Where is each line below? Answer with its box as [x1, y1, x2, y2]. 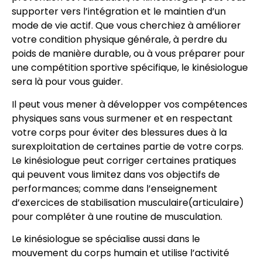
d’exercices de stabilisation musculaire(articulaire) [12, 195, 244, 209]
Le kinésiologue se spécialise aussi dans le [12, 232, 200, 246]
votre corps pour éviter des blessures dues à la [12, 125, 227, 139]
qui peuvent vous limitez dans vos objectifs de [12, 167, 220, 181]
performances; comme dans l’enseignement [12, 181, 218, 195]
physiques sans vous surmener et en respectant [12, 111, 233, 125]
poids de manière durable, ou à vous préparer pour [12, 47, 245, 61]
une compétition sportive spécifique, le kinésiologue [12, 61, 248, 75]
